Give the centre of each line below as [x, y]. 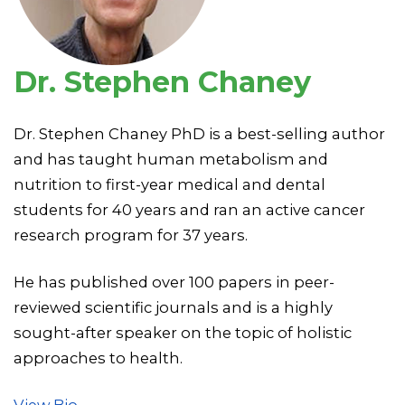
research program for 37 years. [131, 235]
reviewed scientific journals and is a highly [173, 307]
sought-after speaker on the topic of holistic [183, 332]
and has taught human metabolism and [171, 159]
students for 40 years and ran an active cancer [189, 209]
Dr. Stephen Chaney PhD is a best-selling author [199, 133]
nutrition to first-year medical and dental [170, 184]
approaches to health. [98, 358]
